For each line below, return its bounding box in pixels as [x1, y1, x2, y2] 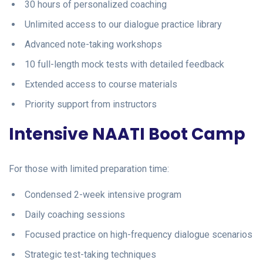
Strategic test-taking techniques [25, 248, 156, 260]
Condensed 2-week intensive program [25, 188, 181, 200]
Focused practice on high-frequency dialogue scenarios [25, 228, 252, 240]
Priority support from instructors [25, 98, 157, 110]
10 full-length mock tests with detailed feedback [25, 58, 224, 70]
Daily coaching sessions [25, 208, 125, 220]
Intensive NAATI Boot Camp [9, 122, 245, 146]
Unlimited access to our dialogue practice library [25, 18, 222, 30]
